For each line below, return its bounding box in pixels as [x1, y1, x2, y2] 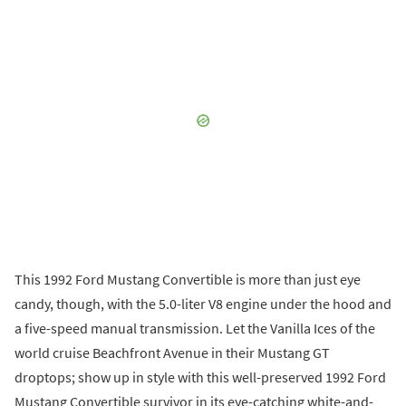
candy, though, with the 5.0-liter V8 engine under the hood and [14, 294, 391, 313]
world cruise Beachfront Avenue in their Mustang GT [14, 343, 330, 362]
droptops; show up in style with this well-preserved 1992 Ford [14, 367, 386, 386]
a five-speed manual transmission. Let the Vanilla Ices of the [14, 318, 375, 337]
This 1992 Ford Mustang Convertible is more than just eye [14, 269, 361, 288]
